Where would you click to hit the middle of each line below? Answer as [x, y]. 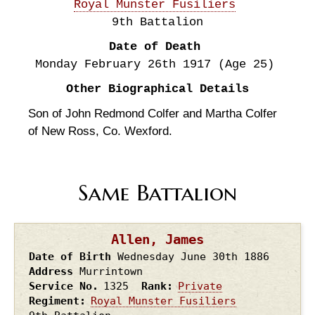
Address [51, 271]
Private [200, 285]
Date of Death [154, 47]
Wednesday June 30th [181, 256]
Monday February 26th [109, 64]
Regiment [54, 300]
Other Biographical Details [157, 89]
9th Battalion [157, 22]
